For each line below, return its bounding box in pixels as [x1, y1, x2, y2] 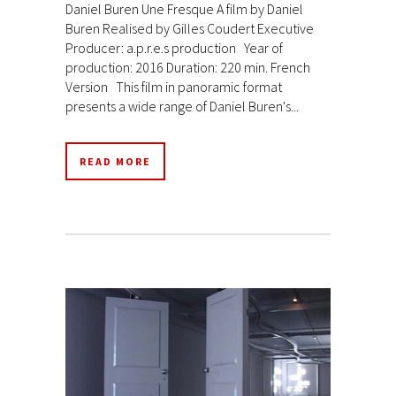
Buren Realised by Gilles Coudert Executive [65, 19, 314, 37]
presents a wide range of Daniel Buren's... [65, 96, 299, 115]
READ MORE [80, 154, 151, 168]
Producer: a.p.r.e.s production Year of [65, 38, 283, 57]
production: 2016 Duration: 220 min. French [65, 57, 310, 76]
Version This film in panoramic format [65, 77, 282, 95]
